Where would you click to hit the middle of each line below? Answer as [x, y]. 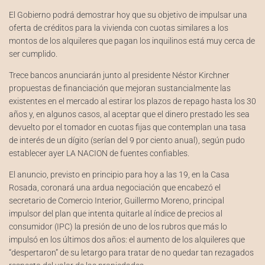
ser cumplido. [33, 54]
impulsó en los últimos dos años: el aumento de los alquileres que [127, 240]
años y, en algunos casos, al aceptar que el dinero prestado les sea [129, 114]
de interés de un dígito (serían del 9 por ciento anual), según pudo [127, 140]
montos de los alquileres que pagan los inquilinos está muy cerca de [132, 41]
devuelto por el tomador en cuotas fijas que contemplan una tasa [127, 127]
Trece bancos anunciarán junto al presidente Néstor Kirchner [119, 75]
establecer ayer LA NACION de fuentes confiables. [99, 153]
